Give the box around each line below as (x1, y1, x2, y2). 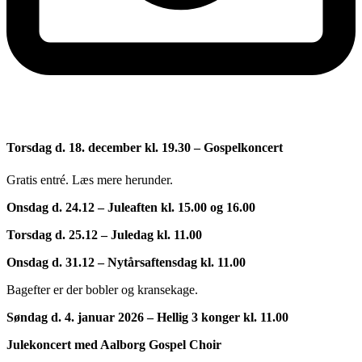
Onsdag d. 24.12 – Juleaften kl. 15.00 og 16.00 (6, 200, 255, 214)
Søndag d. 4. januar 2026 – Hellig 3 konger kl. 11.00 (6, 309, 288, 324)
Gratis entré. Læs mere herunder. (6, 172, 173, 187)
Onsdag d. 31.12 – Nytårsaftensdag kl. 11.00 (6, 255, 246, 269)
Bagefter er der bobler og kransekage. (6, 282, 198, 297)
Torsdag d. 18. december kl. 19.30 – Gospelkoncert (6, 140, 283, 154)
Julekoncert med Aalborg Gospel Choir (6, 337, 221, 351)
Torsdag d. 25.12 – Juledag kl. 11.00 (6, 227, 202, 242)
